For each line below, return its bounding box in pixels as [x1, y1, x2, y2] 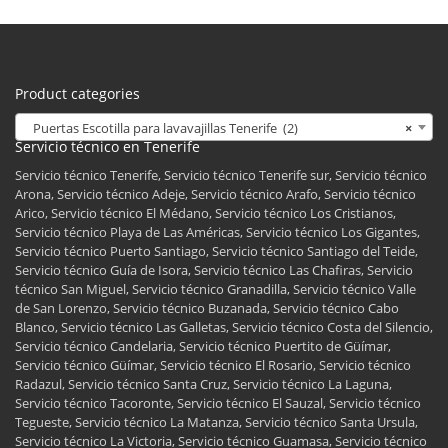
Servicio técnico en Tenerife [15, 137, 200, 157]
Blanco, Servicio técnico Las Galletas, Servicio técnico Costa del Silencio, [15, 318, 433, 337]
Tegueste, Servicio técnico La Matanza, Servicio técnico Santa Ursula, [15, 413, 418, 432]
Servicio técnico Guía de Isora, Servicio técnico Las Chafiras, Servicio [15, 261, 413, 280]
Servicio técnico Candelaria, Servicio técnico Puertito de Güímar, [15, 337, 391, 356]
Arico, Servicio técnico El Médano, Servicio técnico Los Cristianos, [15, 204, 396, 223]
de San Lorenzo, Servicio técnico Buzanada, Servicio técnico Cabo [15, 299, 399, 318]
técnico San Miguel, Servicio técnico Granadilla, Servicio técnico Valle [15, 280, 416, 299]
